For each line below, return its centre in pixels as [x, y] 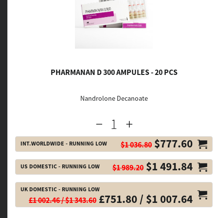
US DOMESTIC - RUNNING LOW [60, 166]
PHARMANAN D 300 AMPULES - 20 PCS [114, 72]
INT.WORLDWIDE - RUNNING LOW [64, 143]
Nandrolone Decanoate [114, 98]
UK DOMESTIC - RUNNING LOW [60, 189]
